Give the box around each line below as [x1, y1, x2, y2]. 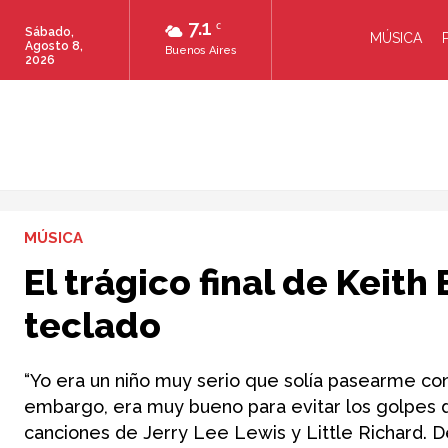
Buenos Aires [165, 44, 237, 57]
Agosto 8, [25, 39, 83, 53]
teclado [24, 304, 161, 346]
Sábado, [25, 25, 74, 39]
